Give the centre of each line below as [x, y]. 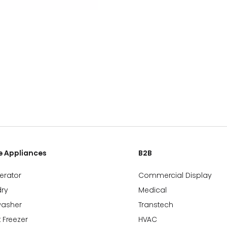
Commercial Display [175, 175]
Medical [153, 190]
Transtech [156, 204]
